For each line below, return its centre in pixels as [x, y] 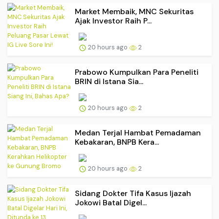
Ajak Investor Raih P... [113, 21]
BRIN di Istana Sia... [109, 81]
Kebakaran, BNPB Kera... [117, 142]
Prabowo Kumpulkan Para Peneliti [137, 72]
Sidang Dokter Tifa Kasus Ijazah [133, 193]
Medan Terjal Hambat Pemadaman [138, 132]
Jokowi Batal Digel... [111, 202]
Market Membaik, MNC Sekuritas [134, 11]
